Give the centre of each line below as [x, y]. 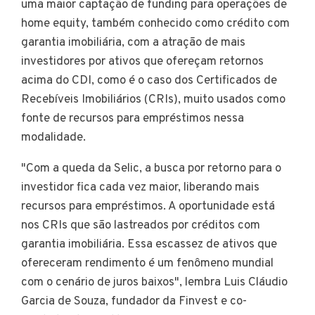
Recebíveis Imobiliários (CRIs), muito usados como [153, 100]
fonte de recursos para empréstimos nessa [133, 119]
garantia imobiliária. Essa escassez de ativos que [149, 245]
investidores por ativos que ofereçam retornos [142, 62]
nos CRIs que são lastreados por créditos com [141, 226]
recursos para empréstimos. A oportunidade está [148, 207]
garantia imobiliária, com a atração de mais [133, 43]
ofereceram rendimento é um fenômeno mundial [147, 264]
